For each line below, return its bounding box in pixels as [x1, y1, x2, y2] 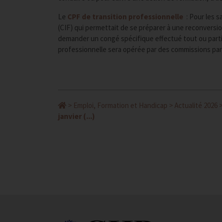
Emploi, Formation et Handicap [73, 100, 167, 110]
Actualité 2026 [174, 100, 218, 110]
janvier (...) [58, 111, 95, 121]
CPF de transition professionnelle [67, 11, 185, 21]
